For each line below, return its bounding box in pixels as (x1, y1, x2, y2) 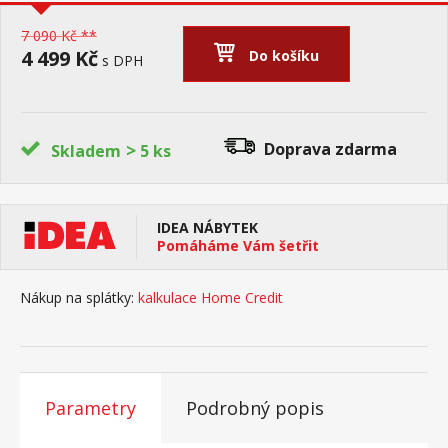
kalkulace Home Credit (138, 288, 283, 307)
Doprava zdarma (264, 138, 397, 160)
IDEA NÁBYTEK (157, 218, 258, 237)
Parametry (45, 396, 136, 420)
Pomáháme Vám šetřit (157, 236, 319, 255)
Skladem (51, 140, 121, 162)
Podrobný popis (186, 396, 324, 420)
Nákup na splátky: (20, 288, 134, 307)
